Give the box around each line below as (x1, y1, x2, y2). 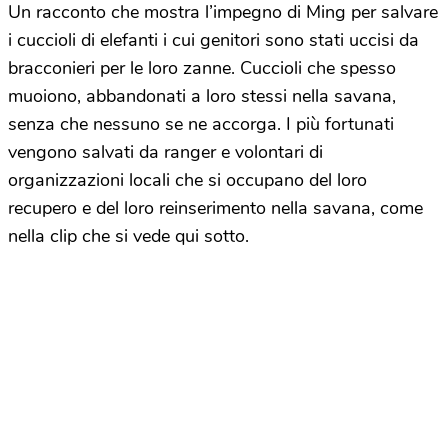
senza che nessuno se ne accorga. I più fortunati (8, 111, 394, 136)
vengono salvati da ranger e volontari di (8, 139, 323, 164)
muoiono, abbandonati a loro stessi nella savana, (8, 83, 396, 108)
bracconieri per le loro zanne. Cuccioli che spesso (8, 55, 396, 80)
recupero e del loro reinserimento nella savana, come (8, 195, 423, 220)
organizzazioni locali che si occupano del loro (8, 167, 367, 192)
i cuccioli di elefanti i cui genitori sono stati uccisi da (8, 27, 419, 52)
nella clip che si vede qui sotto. (8, 223, 249, 248)
